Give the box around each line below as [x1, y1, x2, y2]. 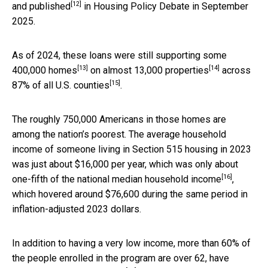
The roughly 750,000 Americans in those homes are [12, 113, 226, 125]
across [220, 64, 251, 76]
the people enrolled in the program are [12, 252, 173, 264]
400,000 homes [12, 64, 77, 76]
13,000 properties [134, 64, 209, 76]
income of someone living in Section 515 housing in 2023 [12, 143, 251, 155]
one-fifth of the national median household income [12, 173, 221, 185]
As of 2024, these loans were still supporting [12, 49, 203, 61]
